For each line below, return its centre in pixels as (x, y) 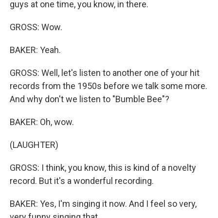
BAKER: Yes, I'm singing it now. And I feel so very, (103, 204)
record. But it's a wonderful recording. (82, 181)
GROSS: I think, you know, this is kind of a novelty (103, 168)
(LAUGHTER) (34, 145)
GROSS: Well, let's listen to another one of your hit (105, 73)
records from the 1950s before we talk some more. (109, 86)
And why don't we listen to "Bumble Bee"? (90, 99)
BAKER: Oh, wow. (42, 122)
